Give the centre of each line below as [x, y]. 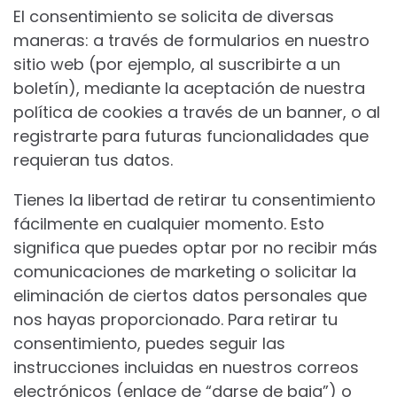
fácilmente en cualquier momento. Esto [169, 224]
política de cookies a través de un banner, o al [197, 112]
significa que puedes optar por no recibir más [195, 248]
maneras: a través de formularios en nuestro [191, 40]
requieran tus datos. [93, 160]
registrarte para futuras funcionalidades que [191, 136]
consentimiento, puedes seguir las [149, 343]
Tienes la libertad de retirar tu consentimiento [195, 200]
